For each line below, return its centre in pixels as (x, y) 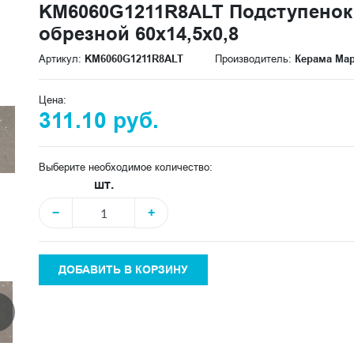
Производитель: (255, 59)
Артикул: (62, 59)
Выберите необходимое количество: (126, 167)
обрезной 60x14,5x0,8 (139, 34)
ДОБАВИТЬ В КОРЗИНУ (123, 270)
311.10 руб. (99, 121)
